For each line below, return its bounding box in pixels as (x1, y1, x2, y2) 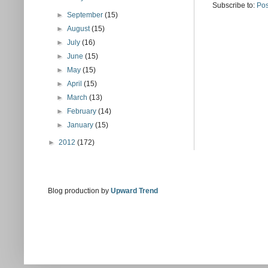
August (67, 25, 92, 33)
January (67, 121, 96, 129)
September (67, 11, 105, 19)
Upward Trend (111, 187, 158, 195)
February (67, 107, 99, 115)
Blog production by (48, 187, 111, 195)
